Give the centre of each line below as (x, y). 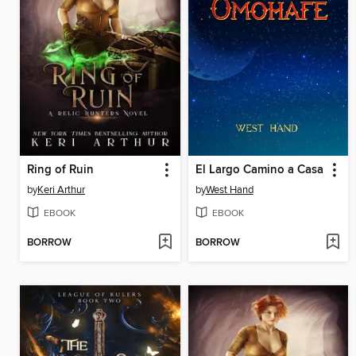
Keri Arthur (61, 190)
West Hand (229, 190)
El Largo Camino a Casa (259, 170)
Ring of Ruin (60, 170)
